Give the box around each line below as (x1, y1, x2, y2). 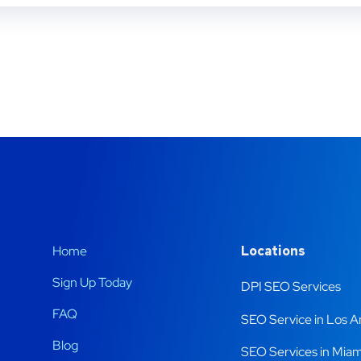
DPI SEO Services (241, 278, 341, 295)
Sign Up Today (52, 274, 132, 291)
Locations (241, 243, 308, 259)
